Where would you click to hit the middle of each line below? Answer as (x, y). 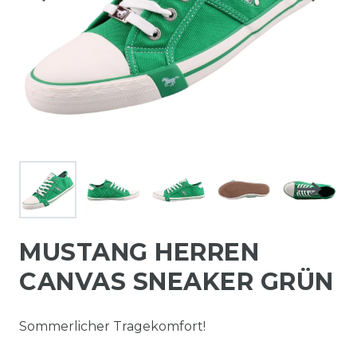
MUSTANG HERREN (139, 252)
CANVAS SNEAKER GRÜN (177, 281)
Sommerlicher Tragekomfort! (112, 326)
